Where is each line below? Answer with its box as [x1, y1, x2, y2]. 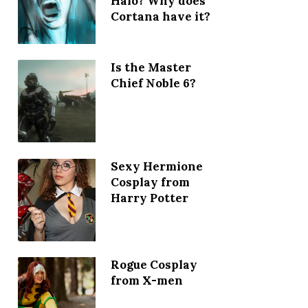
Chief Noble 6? [110, 76, 196, 91]
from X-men [110, 273, 183, 289]
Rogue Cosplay [110, 257, 197, 273]
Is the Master [110, 60, 191, 76]
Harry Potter [110, 190, 188, 206]
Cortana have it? [110, 8, 210, 24]
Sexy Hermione [110, 158, 203, 174]
